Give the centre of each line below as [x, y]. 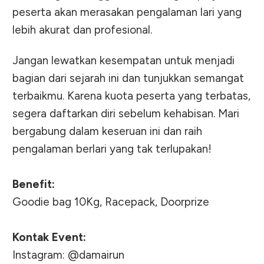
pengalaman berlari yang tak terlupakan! [112, 148]
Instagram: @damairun [68, 255]
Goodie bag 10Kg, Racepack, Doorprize [111, 202]
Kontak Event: [49, 237]
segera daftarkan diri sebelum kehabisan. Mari [126, 113]
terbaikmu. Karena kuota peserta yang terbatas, [131, 95]
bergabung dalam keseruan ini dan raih [107, 131]
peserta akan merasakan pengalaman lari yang [127, 12]
